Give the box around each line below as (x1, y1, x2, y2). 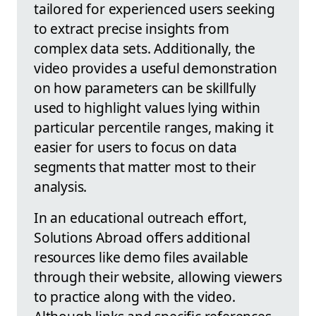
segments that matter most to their (34, 157, 256, 176)
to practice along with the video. (34, 286, 236, 306)
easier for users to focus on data (34, 137, 237, 157)
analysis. (34, 176, 87, 196)
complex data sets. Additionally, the (34, 38, 256, 58)
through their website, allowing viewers (34, 267, 282, 286)
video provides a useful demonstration (34, 58, 277, 78)
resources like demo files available (34, 247, 249, 267)
